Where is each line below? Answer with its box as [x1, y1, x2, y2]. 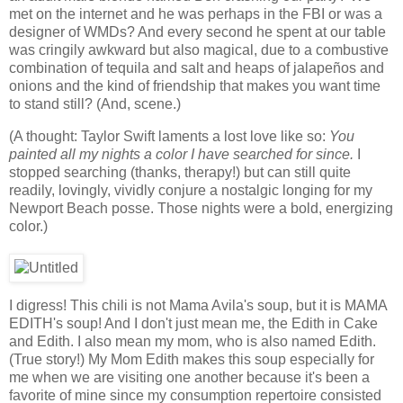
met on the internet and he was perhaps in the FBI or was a [9, 6, 382, 22]
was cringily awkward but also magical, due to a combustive [9, 42, 389, 58]
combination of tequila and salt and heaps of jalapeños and [9, 60, 384, 76]
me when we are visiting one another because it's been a [9, 369, 370, 385]
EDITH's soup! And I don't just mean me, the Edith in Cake [9, 315, 378, 331]
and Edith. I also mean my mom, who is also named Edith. [9, 333, 376, 349]
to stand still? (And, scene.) [9, 96, 184, 112]
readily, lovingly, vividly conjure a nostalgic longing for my [9, 182, 372, 198]
